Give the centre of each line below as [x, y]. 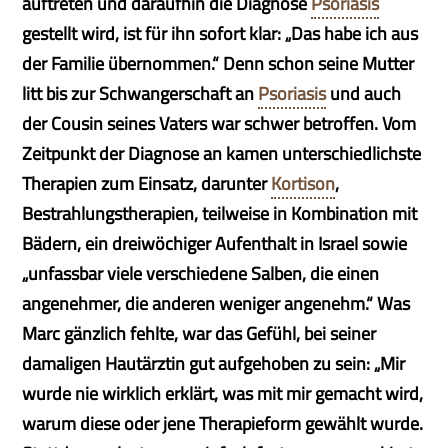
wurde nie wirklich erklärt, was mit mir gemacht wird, [223, 393]
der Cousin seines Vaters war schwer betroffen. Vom [219, 123]
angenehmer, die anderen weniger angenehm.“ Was [216, 303]
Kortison [303, 183]
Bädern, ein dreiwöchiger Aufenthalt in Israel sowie [215, 243]
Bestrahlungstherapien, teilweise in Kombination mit [220, 213]
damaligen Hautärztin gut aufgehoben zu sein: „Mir [214, 363]
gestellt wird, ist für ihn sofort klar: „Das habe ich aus [220, 33]
